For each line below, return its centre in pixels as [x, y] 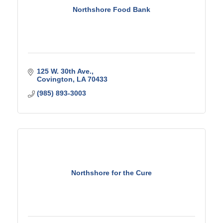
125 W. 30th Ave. [64, 71]
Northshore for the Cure [111, 172]
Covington [55, 79]
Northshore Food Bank [111, 9]
